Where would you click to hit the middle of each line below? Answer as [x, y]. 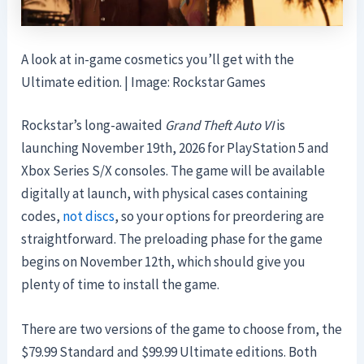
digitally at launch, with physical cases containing [165, 194]
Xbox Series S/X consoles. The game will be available [173, 171]
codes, [42, 217]
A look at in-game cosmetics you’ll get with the [158, 59]
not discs [89, 217]
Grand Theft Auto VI [221, 126]
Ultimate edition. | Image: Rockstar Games [144, 82]
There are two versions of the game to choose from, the [182, 329]
